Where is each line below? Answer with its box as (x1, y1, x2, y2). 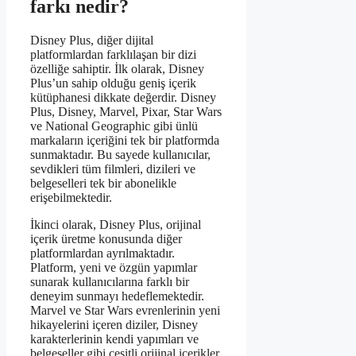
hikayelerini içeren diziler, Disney (30, 318, 198, 332)
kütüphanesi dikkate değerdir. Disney (30, 91, 216, 105)
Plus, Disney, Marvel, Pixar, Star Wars (30, 105, 222, 119)
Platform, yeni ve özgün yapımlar (30, 261, 197, 275)
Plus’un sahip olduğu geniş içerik (30, 76, 196, 91)
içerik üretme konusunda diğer (30, 232, 182, 246)
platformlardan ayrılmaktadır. (30, 246, 175, 261)
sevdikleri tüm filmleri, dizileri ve (30, 162, 195, 176)
